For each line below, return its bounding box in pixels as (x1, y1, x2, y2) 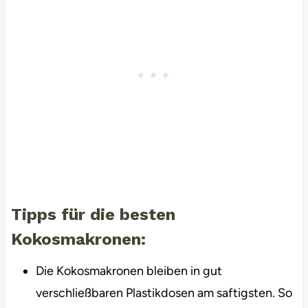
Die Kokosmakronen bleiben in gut (35, 263, 222, 278)
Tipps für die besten (10, 204, 175, 224)
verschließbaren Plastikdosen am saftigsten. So (35, 285, 292, 300)
